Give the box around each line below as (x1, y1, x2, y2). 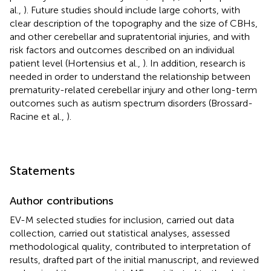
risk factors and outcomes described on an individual (10, 44, 235, 56)
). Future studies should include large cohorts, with (24, 4, 240, 16)
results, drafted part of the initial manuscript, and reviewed (10, 253, 259, 266)
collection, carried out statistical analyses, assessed (10, 227, 230, 239)
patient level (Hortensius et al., (10, 57, 143, 69)
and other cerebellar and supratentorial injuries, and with (10, 30, 250, 42)
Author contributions (10, 194, 113, 207)
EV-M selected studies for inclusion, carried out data (10, 214, 234, 226)
